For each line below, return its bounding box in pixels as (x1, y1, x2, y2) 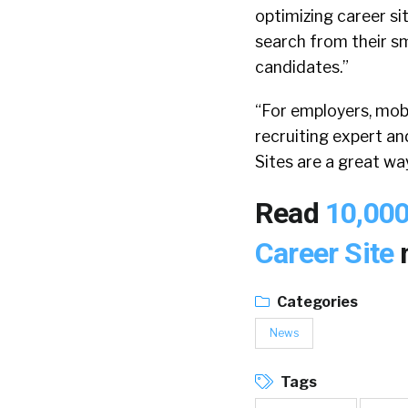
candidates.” (255, 57, 349, 76)
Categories (274, 293, 358, 311)
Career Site (255, 236, 401, 270)
